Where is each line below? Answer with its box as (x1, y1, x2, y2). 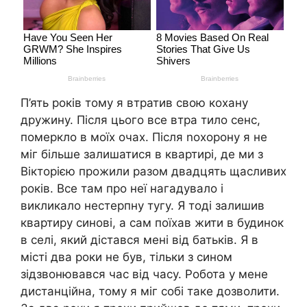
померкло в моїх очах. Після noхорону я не (21, 130, 267, 144)
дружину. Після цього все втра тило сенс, (21, 112, 260, 127)
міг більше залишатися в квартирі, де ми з (21, 147, 263, 161)
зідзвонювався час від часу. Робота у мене (21, 267, 268, 281)
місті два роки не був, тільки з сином (21, 249, 232, 264)
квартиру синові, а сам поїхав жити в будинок (21, 215, 284, 230)
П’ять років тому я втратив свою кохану (21, 95, 248, 110)
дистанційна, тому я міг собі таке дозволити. (21, 284, 280, 298)
